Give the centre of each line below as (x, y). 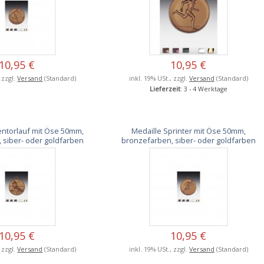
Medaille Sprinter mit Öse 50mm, (188, 131)
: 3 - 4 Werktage (204, 89)
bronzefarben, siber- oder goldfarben (188, 140)
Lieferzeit (165, 89)
